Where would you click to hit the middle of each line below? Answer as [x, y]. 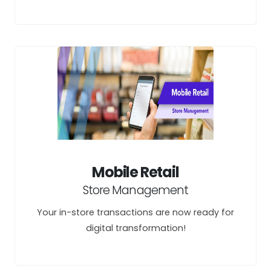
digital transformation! [135, 228]
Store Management [135, 190]
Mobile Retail [135, 172]
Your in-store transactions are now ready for [135, 212]
